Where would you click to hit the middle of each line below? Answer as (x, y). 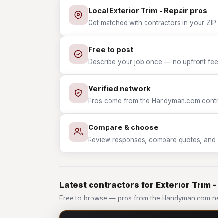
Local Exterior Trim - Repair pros (148, 11)
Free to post (111, 50)
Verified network (119, 89)
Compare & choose (123, 127)
